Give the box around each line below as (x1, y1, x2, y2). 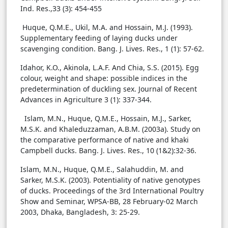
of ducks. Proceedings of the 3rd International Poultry (20, 186, 204, 196)
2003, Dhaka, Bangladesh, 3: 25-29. (20, 207, 140, 217)
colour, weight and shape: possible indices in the (20, 73, 187, 83)
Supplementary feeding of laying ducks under (20, 33, 182, 43)
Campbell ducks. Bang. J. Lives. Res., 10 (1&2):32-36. (20, 146, 196, 156)
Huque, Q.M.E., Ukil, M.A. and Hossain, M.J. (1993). (20, 22, 193, 33)
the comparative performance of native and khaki (20, 135, 189, 145)
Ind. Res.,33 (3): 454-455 (20, 4, 104, 14)
